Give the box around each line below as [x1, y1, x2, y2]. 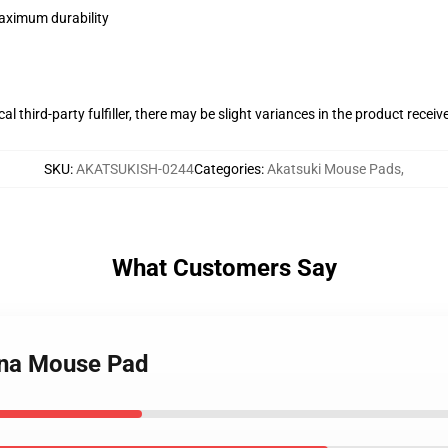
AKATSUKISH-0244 [76, 161, 194, 177]
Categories [194, 161, 261, 177]
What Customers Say [111, 254, 337, 282]
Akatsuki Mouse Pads [267, 161, 401, 177]
